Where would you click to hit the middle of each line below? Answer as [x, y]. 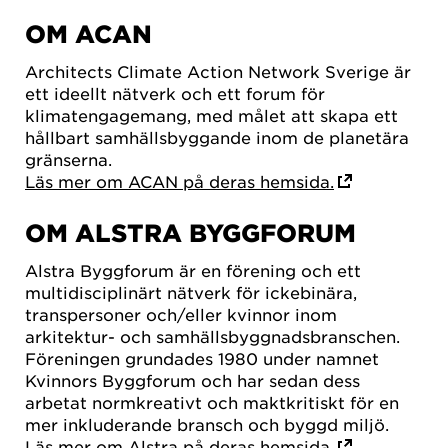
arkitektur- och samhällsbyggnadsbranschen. [212, 336]
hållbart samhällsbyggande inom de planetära [217, 136]
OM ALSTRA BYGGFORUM [190, 233]
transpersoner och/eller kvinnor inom [181, 314]
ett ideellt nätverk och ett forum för [175, 92]
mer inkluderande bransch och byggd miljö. [207, 424]
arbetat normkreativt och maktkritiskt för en [212, 402]
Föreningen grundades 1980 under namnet [202, 358]
